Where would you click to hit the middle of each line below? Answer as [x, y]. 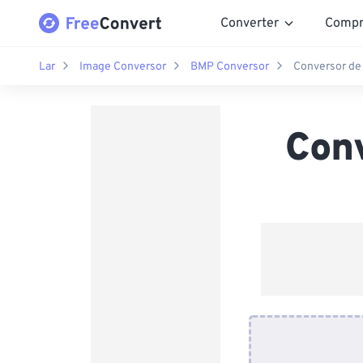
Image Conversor [123, 66]
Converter [250, 23]
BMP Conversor [230, 66]
